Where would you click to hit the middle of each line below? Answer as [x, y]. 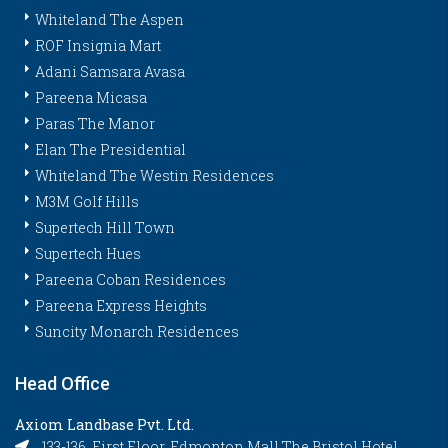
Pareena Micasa [91, 98]
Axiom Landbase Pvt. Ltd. [104, 425]
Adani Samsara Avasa [110, 72]
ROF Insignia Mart [98, 46]
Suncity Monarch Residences [137, 332]
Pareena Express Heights [121, 306]
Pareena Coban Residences [130, 280]
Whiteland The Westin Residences [154, 176]
